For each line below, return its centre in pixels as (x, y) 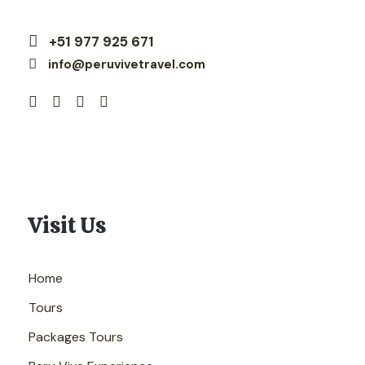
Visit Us (67, 225)
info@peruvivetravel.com (127, 64)
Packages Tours (76, 337)
